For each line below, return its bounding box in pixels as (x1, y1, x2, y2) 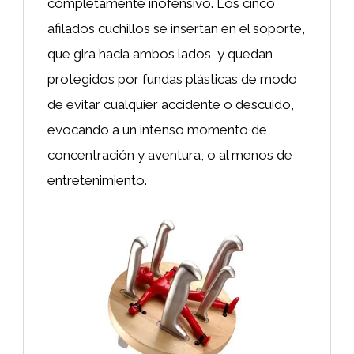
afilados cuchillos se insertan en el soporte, (47, 20, 305, 36)
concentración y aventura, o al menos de (47, 146, 292, 163)
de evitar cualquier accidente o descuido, (47, 96, 294, 112)
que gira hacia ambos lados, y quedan (47, 45, 273, 62)
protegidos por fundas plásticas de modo (47, 70, 297, 87)
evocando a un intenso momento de (47, 121, 267, 137)
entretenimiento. (47, 171, 147, 188)
